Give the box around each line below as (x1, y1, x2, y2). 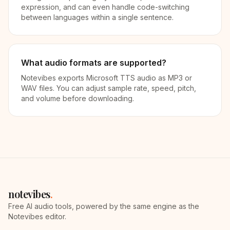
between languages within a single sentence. (21, 13, 174, 22)
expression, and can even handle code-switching (21, 3, 189, 11)
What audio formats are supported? (21, 57, 166, 68)
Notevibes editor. (8, 212, 66, 221)
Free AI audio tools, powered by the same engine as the (8, 202, 199, 210)
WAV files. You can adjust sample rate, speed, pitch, (21, 84, 196, 92)
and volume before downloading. (21, 94, 134, 103)
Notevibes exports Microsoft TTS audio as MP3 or (21, 73, 192, 82)
